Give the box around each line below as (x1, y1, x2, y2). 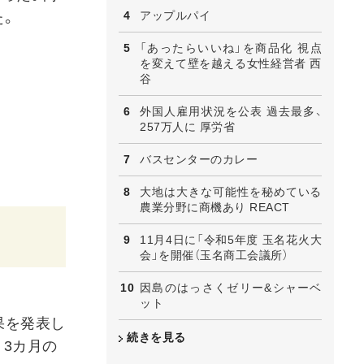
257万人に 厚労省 (140, 119, 235, 133)
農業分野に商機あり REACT (140, 200, 290, 214)
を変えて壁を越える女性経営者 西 (140, 56, 322, 70)
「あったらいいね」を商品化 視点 (140, 41, 322, 54)
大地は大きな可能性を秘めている (140, 184, 322, 198)
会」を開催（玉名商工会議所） (140, 248, 288, 262)
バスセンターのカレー (140, 152, 258, 166)
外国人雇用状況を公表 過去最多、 (140, 104, 322, 118)
